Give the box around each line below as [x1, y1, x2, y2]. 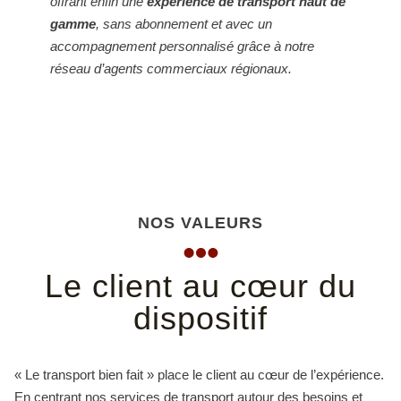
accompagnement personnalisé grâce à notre [50, 38, 314, 54]
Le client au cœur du [45, 267, 356, 304]
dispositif [133, 299, 268, 337]
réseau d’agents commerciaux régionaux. [50, 60, 292, 76]
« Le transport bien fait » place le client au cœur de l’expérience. [14, 366, 384, 382]
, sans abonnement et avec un [96, 15, 272, 31]
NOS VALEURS [138, 213, 263, 232]
